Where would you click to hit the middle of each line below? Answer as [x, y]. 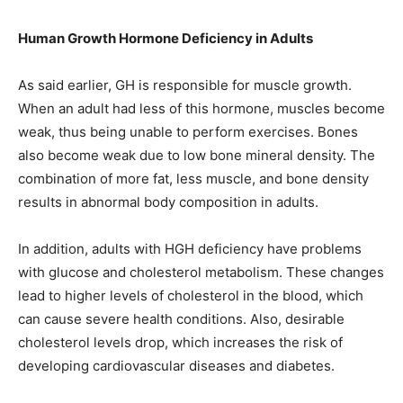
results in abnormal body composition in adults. [168, 202]
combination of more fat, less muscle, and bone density [193, 179]
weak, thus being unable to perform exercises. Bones [188, 132]
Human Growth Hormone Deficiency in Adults [166, 38]
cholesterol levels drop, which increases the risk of [180, 342]
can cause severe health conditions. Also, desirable [181, 319]
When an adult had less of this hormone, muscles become [201, 108]
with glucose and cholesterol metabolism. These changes [201, 272]
